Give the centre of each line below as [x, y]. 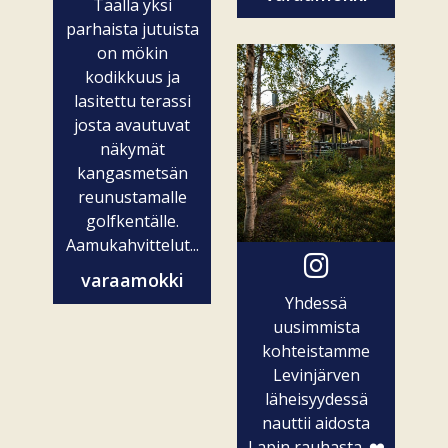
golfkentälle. [132, 220]
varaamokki [132, 279]
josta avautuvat [132, 124]
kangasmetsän [132, 172]
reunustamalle [132, 196]
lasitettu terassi [132, 100]
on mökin [132, 52]
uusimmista [316, 326]
